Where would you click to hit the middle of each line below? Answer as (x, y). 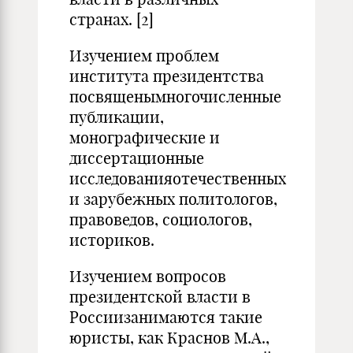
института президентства (167, 76)
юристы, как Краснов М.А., (169, 338)
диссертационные (137, 158)
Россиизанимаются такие (166, 317)
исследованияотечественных (178, 178)
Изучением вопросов (148, 276)
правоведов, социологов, (161, 219)
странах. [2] (111, 19)
